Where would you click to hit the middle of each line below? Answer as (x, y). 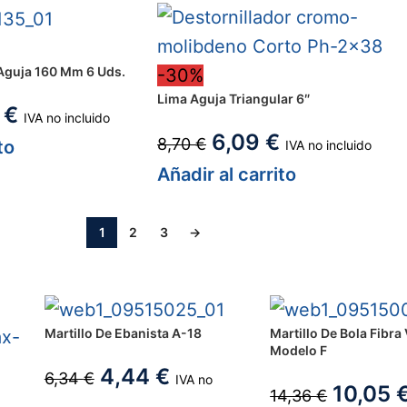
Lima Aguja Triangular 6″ (233, 99)
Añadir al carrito (227, 175)
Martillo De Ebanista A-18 (123, 333)
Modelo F (299, 351)
